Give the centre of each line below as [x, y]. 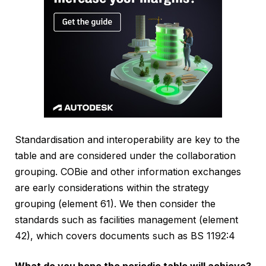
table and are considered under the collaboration [125, 156]
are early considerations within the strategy [112, 188]
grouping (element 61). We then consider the [115, 204]
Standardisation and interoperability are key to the [127, 140]
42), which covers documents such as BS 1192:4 [125, 236]
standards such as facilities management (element [126, 220]
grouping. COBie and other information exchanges [128, 172]
